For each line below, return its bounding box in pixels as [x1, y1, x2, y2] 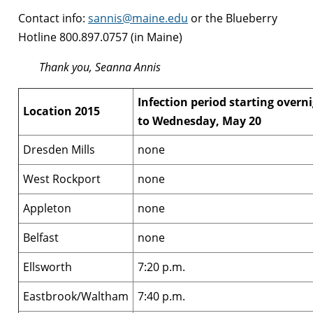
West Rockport [23, 171, 101, 187]
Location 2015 [23, 103, 100, 119]
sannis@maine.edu [88, 10, 188, 27]
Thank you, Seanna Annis [39, 59, 163, 75]
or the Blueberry [188, 10, 277, 27]
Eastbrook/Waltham [23, 289, 129, 305]
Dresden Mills [23, 142, 95, 158]
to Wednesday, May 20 [138, 113, 261, 129]
